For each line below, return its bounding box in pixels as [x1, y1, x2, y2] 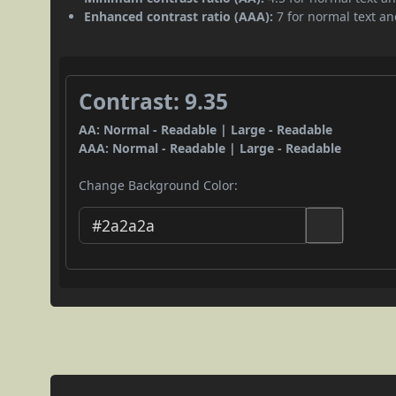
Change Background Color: [79, 176, 239, 194]
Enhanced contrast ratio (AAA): [84, 7, 274, 25]
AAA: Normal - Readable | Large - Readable [79, 139, 342, 156]
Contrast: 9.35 [79, 86, 229, 116]
